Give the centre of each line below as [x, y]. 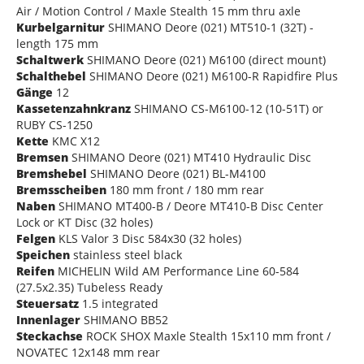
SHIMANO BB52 [124, 320]
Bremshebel [52, 174]
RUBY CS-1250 [54, 125]
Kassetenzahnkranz [74, 109]
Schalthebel [51, 76]
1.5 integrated [119, 304]
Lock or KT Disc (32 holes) [84, 223]
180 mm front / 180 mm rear [185, 190]
